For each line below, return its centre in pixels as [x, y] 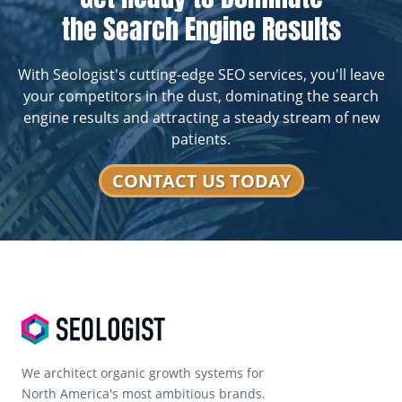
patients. [201, 140]
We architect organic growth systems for [143, 373]
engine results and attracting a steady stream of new [201, 118]
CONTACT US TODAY [201, 181]
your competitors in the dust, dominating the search [201, 96]
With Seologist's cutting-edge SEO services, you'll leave [201, 75]
